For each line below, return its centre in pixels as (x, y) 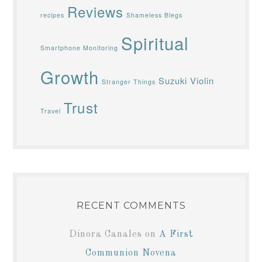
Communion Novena (131, 253)
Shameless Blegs (155, 15)
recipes (53, 15)
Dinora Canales (105, 234)
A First (176, 234)
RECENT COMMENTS (131, 205)
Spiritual (155, 42)
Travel (51, 111)
